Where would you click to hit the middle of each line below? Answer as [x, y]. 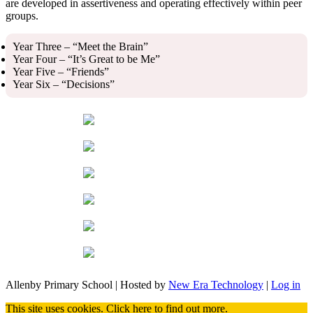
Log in [286, 284]
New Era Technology [216, 284]
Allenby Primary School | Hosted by [87, 284]
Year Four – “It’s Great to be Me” [86, 59]
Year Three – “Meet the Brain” [80, 46]
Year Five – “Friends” [61, 71]
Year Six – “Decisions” [64, 84]
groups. [22, 15]
